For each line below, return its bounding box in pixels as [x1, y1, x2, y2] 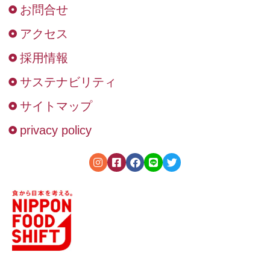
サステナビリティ [19, 75, 116, 89]
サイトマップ [19, 99, 92, 113]
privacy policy [19, 123, 92, 137]
